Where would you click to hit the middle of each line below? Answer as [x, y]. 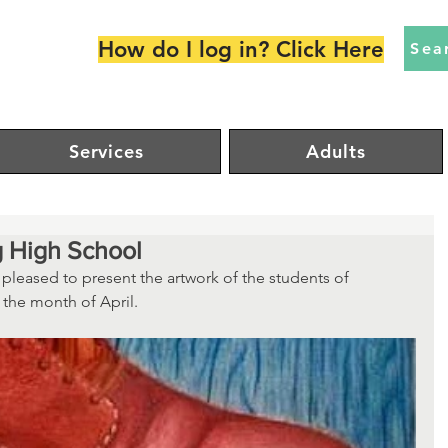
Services [106, 151]
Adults [336, 151]
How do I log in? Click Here [241, 49]
